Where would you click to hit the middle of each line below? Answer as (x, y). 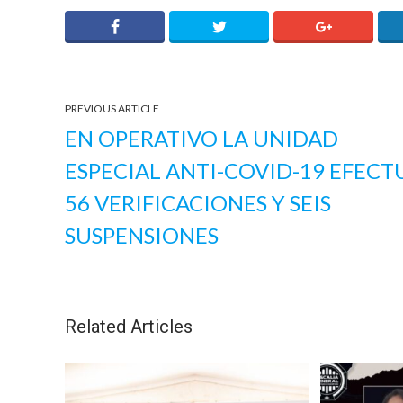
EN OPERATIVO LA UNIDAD (201, 138)
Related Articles (129, 326)
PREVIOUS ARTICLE (112, 108)
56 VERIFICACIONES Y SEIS (198, 202)
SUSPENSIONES (142, 235)
